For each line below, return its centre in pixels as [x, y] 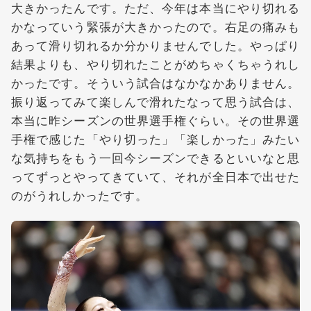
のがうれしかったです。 [79, 195]
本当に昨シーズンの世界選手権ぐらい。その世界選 [155, 120]
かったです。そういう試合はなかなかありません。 [155, 83]
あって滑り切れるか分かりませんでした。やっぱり [155, 45]
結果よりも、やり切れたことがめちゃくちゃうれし [155, 64]
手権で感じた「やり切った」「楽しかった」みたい [155, 139]
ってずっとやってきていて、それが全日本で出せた [155, 176]
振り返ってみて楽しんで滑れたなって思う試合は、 [155, 101]
